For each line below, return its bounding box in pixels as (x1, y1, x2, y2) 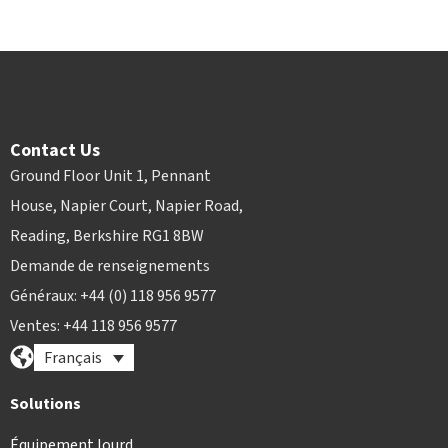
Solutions (10, 393, 81, 416)
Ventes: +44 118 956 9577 (10, 315, 177, 338)
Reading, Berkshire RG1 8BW (10, 225, 204, 248)
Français (44, 347, 102, 370)
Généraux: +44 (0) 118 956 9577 (10, 285, 216, 308)
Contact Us (10, 138, 100, 164)
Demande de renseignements (10, 255, 210, 278)
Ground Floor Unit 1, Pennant (10, 165, 211, 188)
